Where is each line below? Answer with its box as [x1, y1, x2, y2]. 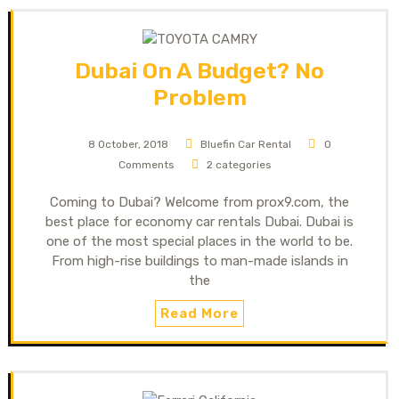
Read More [160, 305, 239, 322]
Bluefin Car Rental [200, 137, 292, 151]
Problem [152, 84, 247, 110]
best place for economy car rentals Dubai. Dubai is [45, 213, 354, 230]
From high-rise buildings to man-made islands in [51, 252, 348, 269]
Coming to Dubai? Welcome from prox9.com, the [50, 193, 349, 210]
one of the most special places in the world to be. [46, 232, 353, 249]
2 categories [207, 158, 273, 171]
